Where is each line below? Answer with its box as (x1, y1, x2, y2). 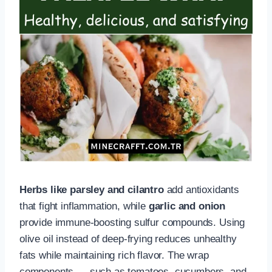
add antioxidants (163, 183, 239, 195)
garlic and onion (148, 200, 226, 212)
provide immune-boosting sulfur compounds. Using (19, 216, 245, 228)
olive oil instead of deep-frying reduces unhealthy (19, 233, 237, 245)
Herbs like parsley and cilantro (19, 183, 164, 195)
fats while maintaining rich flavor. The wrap (19, 249, 209, 261)
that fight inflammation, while (19, 200, 149, 212)
